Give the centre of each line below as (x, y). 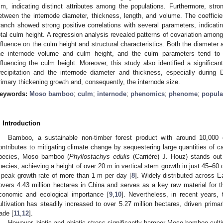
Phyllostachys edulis (100, 156)
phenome (183, 94)
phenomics (148, 94)
